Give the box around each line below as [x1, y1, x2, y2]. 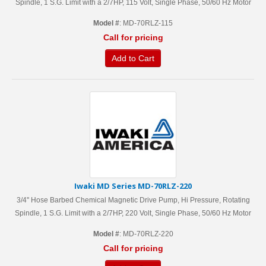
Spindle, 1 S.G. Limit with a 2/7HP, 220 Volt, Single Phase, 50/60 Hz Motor [15, 209, 251, 217]
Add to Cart [112, 53, 154, 63]
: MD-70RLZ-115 [119, 19, 173, 27]
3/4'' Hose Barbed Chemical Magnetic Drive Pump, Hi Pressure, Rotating [16, 196, 250, 204]
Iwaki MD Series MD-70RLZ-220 [74, 180, 192, 191]
